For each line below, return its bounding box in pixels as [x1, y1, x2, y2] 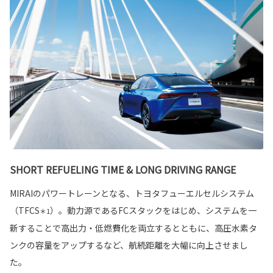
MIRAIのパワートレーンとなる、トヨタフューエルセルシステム [10, 186, 254, 199]
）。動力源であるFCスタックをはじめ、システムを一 [50, 204, 257, 216]
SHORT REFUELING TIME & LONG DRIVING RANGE [10, 161, 236, 177]
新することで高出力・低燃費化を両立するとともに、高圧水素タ [10, 221, 257, 234]
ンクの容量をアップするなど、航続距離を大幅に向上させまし [10, 238, 248, 251]
